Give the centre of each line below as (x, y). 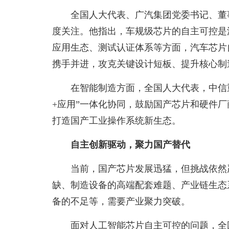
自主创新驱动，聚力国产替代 (130, 144)
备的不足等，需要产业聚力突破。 (121, 201)
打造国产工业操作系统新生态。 (117, 120)
